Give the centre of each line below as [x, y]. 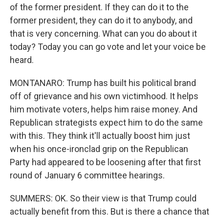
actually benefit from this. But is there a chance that [109, 211]
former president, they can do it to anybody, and [101, 20]
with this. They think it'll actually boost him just [100, 136]
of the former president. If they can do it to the [99, 7]
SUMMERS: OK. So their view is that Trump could [103, 198]
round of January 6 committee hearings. [87, 175]
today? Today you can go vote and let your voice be [108, 47]
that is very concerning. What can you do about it [103, 33]
